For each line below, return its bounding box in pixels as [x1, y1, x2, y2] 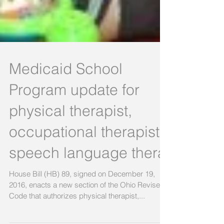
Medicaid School [9, 77, 122, 96]
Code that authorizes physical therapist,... [9, 208, 145, 218]
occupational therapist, [9, 140, 163, 159]
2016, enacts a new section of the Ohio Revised [9, 197, 164, 207]
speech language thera [9, 161, 166, 180]
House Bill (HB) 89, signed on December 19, [9, 186, 155, 196]
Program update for [9, 98, 139, 117]
